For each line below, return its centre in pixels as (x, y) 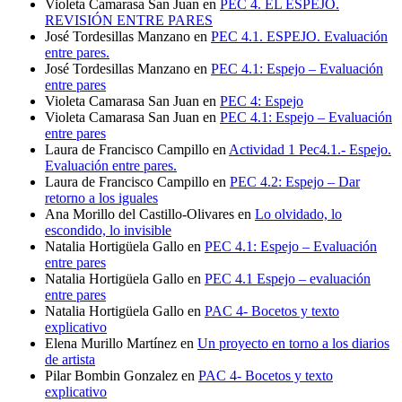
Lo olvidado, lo (298, 214)
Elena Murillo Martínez (111, 343)
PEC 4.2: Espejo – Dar (295, 181)
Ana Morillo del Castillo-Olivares (140, 214)
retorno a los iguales (101, 197)
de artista (70, 359)
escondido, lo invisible (108, 230)
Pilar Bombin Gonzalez (111, 375)
